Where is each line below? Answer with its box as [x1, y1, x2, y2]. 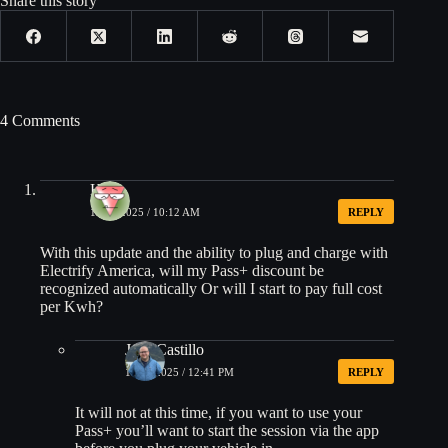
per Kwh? [40, 298, 103, 316]
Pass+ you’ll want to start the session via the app [75, 422, 379, 440]
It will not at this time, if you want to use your [75, 404, 362, 422]
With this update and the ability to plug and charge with [40, 244, 388, 262]
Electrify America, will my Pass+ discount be [40, 262, 324, 280]
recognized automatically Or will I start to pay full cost [40, 280, 382, 298]
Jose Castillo [125, 341, 204, 359]
